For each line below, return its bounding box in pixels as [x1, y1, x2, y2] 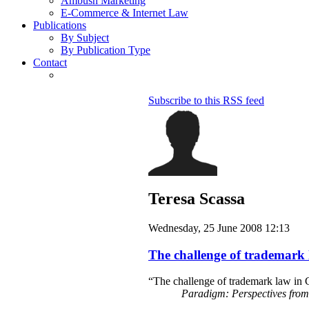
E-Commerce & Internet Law [61, 7, 188, 19]
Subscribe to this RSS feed [148, 94, 264, 107]
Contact [33, 57, 67, 69]
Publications [33, 19, 86, 32]
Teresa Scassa [148, 190, 245, 208]
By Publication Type [61, 44, 150, 57]
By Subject [61, 32, 109, 44]
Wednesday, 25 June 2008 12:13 [148, 222, 290, 235]
